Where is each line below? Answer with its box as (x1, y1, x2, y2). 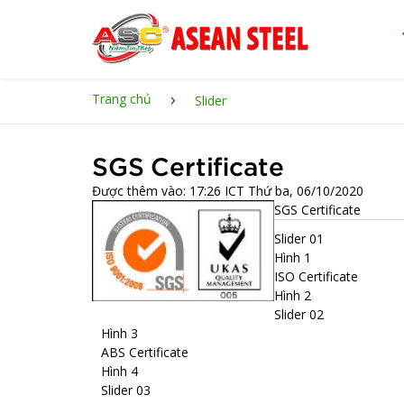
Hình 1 (274, 249, 311, 266)
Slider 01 (274, 230, 324, 247)
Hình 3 (101, 325, 138, 342)
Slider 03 (101, 381, 151, 399)
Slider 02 (274, 306, 324, 323)
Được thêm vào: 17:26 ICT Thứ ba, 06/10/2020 (92, 182, 363, 199)
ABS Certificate (101, 344, 188, 361)
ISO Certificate (274, 268, 358, 285)
